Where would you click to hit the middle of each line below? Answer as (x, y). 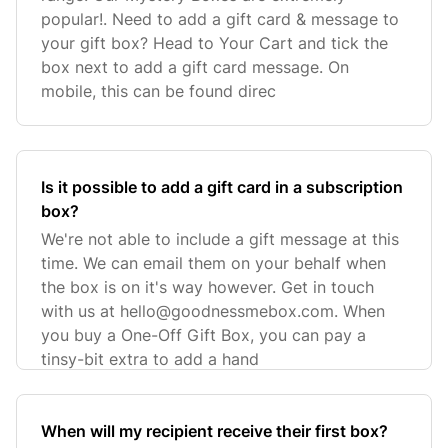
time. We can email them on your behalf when (213, 263)
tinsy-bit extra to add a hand (150, 359)
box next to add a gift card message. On (195, 67)
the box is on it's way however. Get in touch (207, 287)
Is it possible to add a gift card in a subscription (222, 187)
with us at (80, 311)
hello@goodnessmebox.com (227, 311)
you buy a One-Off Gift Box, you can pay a (203, 335)
